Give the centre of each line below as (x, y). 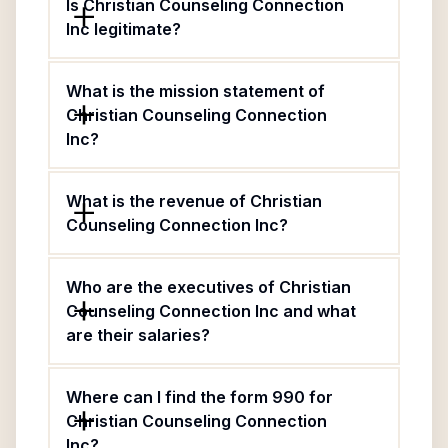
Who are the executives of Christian (208, 287)
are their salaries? (138, 335)
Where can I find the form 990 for (199, 397)
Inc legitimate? (123, 29)
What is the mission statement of (195, 91)
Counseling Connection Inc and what (211, 311)
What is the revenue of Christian (194, 201)
